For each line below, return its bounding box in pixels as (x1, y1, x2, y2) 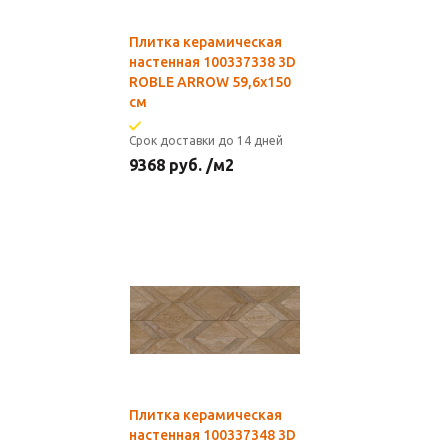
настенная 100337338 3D (129, 54, 296, 70)
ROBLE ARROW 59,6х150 (129, 74, 291, 90)
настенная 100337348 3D (129, 427, 296, 443)
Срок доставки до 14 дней (129, 134, 283, 147)
